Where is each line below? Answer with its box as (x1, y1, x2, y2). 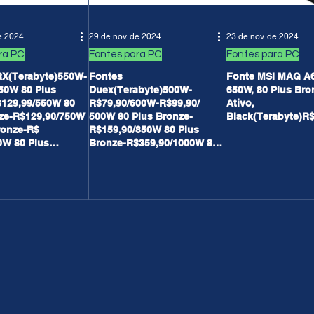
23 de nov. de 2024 (226, 32, 299, 41)
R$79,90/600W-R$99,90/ (89, 97, 200, 109)
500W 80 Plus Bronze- (89, 111, 193, 122)
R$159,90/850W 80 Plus (89, 124, 199, 135)
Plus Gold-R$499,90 (89, 151, 183, 162)
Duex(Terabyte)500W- (89, 84, 192, 95)
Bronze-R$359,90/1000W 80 (89, 137, 218, 149)
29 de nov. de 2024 (89, 32, 161, 41)
